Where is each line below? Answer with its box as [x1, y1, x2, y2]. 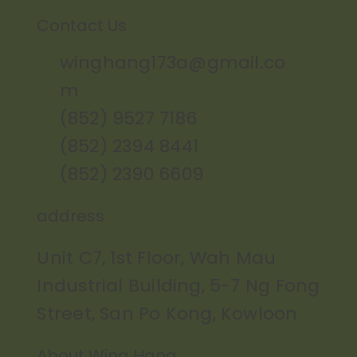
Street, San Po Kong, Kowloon [37, 301, 298, 327]
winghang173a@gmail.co [59, 49, 286, 75]
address [37, 205, 105, 228]
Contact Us [36, 14, 127, 37]
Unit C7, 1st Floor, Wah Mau [37, 245, 277, 271]
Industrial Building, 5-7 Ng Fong [37, 273, 320, 299]
